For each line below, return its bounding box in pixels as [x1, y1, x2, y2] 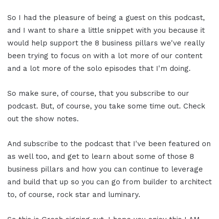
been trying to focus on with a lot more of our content [7, 51, 202, 60]
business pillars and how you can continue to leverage [7, 164, 203, 174]
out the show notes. [7, 114, 79, 123]
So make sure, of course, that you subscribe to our [7, 88, 189, 98]
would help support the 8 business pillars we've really [7, 38, 205, 47]
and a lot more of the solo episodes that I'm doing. [7, 64, 191, 73]
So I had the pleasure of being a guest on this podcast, [7, 13, 205, 22]
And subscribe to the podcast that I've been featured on [7, 139, 211, 148]
